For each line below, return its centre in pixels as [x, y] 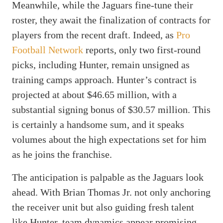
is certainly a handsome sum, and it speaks [98, 124]
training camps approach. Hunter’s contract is [104, 79]
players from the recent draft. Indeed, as [94, 35]
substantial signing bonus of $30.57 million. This [111, 109]
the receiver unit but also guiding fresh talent [103, 207]
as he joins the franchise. [62, 154]
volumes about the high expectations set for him [109, 139]
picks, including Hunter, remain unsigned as [101, 64]
